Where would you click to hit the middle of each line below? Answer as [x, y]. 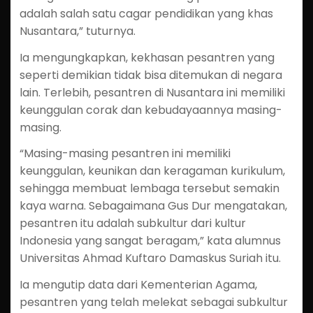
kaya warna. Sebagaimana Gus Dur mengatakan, [153, 206]
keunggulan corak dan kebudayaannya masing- [151, 110]
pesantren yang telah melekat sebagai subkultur [153, 303]
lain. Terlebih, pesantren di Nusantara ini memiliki [152, 92]
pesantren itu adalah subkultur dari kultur [132, 224]
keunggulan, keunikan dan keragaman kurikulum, [152, 171]
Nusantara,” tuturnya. [77, 31]
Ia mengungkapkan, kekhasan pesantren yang [147, 57]
